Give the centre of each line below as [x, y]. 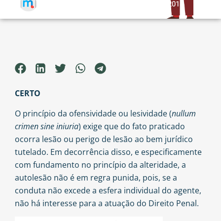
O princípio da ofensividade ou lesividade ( [93, 113]
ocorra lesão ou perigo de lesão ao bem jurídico [104, 139]
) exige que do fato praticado [132, 126]
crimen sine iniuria [47, 126]
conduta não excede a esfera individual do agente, [108, 190]
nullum [184, 113]
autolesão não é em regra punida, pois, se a [96, 177]
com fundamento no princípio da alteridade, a [100, 165]
